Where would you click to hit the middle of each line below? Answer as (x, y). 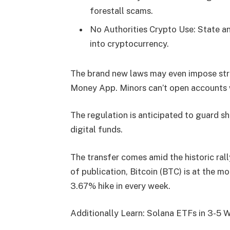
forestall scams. (122, 11)
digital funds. (97, 130)
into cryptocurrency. (130, 43)
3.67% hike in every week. (120, 186)
